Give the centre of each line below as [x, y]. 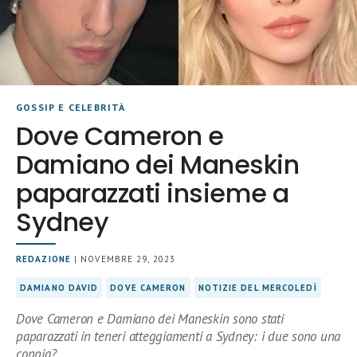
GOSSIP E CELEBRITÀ [71, 107]
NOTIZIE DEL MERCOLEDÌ [257, 287]
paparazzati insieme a [153, 193]
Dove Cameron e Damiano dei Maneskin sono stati [150, 318]
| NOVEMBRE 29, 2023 [123, 259]
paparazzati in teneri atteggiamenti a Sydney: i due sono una [178, 336]
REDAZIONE [43, 259]
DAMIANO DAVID [59, 287]
